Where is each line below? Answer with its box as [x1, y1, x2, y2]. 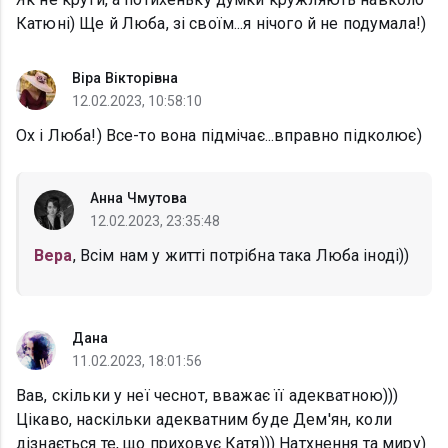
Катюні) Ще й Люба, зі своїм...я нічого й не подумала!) [16, 14, 427, 34]
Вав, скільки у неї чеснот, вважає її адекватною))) [16, 386, 399, 406]
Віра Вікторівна [72, 70, 179, 87]
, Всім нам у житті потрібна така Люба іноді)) [72, 246, 410, 266]
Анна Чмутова [90, 190, 188, 207]
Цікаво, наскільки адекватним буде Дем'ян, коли [16, 410, 392, 430]
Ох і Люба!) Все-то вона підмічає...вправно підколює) [16, 126, 422, 146]
